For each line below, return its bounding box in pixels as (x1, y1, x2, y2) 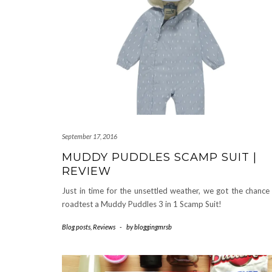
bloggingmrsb (134, 222, 172, 231)
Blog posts (62, 222, 90, 231)
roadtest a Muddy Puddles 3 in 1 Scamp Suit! (62, 199, 222, 209)
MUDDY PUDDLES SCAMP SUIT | (62, 150, 257, 164)
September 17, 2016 (62, 132, 117, 140)
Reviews (93, 222, 115, 231)
